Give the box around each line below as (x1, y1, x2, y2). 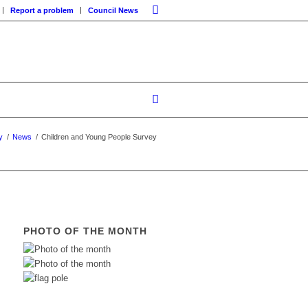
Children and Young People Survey (41, 133, 157, 141)
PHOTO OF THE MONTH (23, 225, 148, 236)
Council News (88, 6, 138, 14)
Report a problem (10, 6, 74, 14)
